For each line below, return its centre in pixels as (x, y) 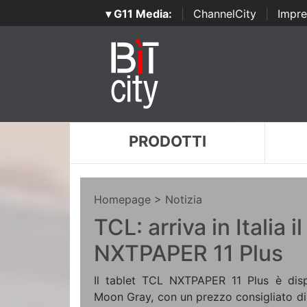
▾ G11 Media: (138, 14)
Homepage (122, 199)
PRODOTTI (167, 141)
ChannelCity (224, 14)
